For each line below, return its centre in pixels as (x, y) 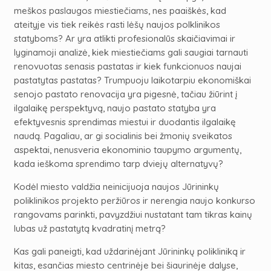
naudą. (28, 136)
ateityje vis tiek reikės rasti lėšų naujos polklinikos (117, 25)
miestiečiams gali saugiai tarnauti (179, 53)
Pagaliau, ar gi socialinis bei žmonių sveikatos (137, 136)
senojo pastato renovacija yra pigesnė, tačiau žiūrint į (125, 94)
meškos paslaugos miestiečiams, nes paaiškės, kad (120, 11)
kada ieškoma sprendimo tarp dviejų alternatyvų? (118, 164)
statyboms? (38, 39)
